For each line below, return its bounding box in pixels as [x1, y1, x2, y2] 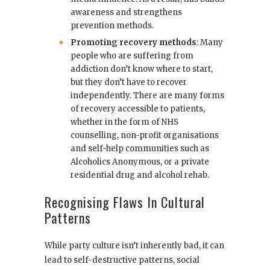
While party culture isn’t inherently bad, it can [45, 240, 224, 251]
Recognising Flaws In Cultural [45, 192, 205, 212]
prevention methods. [71, 20, 154, 31]
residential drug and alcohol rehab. [71, 170, 209, 181]
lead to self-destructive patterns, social [45, 255, 199, 266]
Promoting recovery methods [71, 37, 196, 48]
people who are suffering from [71, 51, 193, 61]
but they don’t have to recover [71, 77, 187, 88]
